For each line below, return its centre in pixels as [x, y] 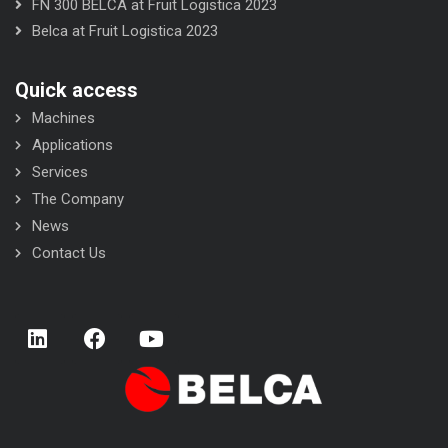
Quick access [76, 89]
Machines [63, 117]
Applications [72, 144]
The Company [78, 198]
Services [60, 171]
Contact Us [69, 252]
